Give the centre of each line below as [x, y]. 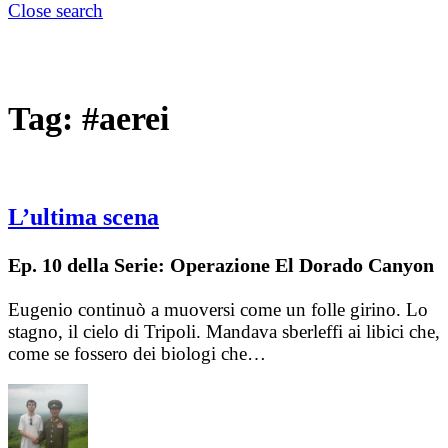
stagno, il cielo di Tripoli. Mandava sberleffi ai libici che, [224, 332]
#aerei [125, 118]
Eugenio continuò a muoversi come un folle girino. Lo [218, 310]
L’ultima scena [83, 217]
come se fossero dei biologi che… [137, 354]
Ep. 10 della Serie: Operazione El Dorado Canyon [221, 265]
